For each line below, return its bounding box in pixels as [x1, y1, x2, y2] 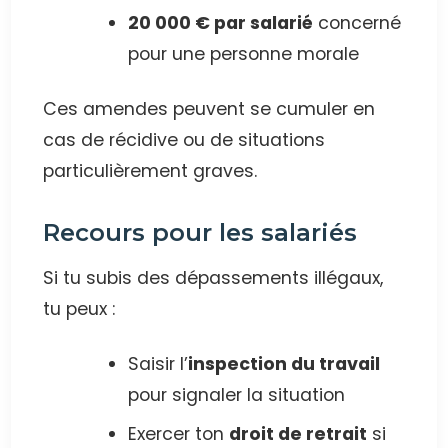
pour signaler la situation [128, 383, 345, 408]
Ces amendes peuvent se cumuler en [43, 97, 376, 122]
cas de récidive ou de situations [43, 128, 326, 153]
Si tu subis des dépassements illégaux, [43, 266, 384, 291]
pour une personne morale [128, 42, 359, 67]
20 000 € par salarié [128, 11, 313, 36]
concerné [313, 11, 401, 36]
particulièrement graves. [43, 159, 258, 184]
